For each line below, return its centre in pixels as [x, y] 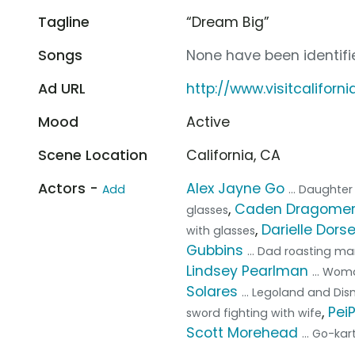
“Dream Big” [228, 22]
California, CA [234, 155]
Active [208, 122]
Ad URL [62, 88]
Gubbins [215, 250]
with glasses [221, 230]
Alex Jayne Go [236, 188]
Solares [212, 291]
